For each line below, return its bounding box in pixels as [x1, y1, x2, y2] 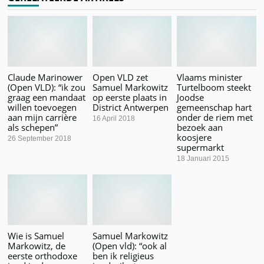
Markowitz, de [8, 239, 66, 252]
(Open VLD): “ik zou [8, 81, 86, 93]
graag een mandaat [8, 91, 86, 103]
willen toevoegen [8, 101, 77, 113]
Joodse [176, 91, 204, 103]
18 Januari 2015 [176, 154, 229, 163]
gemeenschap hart [176, 101, 252, 113]
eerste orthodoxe [8, 249, 78, 262]
